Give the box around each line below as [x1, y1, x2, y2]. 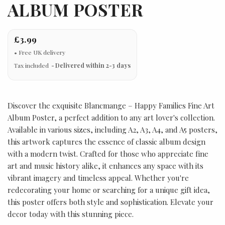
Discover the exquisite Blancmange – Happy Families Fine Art [8, 100, 214, 110]
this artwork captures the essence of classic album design [8, 137, 205, 147]
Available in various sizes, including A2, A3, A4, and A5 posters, [8, 125, 217, 135]
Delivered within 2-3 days [55, 61, 131, 69]
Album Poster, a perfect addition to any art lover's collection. [8, 113, 215, 123]
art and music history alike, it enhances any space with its [8, 161, 203, 171]
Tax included [14, 61, 50, 69]
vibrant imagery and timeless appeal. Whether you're [8, 173, 189, 183]
